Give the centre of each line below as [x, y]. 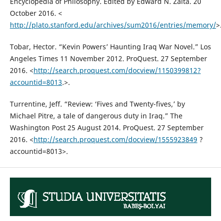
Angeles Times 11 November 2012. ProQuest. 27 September [108, 58]
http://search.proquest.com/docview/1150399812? [117, 70]
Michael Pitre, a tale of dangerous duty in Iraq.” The [96, 115]
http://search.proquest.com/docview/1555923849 [115, 139]
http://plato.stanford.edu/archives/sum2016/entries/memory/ [113, 25]
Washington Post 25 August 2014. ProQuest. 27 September [107, 127]
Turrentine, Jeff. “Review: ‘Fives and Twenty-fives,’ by [97, 104]
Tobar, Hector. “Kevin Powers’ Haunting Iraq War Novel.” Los [110, 46]
